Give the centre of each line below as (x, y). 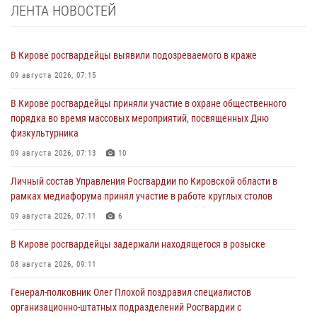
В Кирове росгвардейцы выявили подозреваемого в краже (134, 55)
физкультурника (45, 133)
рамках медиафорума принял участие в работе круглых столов (142, 196)
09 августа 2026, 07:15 (53, 75)
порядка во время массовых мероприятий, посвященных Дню (140, 118)
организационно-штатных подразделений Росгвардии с (126, 307)
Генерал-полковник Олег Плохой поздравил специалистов (131, 292)
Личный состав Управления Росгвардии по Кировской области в (144, 181)
